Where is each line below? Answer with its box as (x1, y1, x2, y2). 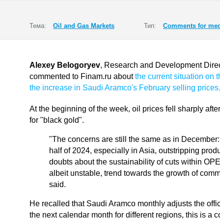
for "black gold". (29, 116, 84, 124)
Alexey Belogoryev (29, 61, 100, 69)
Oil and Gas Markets (53, 22, 114, 29)
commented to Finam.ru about (29, 72, 135, 81)
